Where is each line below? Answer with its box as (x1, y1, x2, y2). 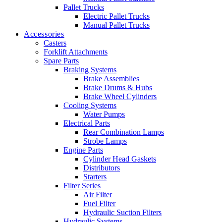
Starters (83, 172, 107, 181)
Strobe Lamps (83, 137, 127, 146)
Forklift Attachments (44, 48, 108, 56)
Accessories (24, 30, 64, 39)
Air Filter (83, 190, 112, 199)
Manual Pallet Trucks (83, 21, 150, 30)
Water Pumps (83, 110, 125, 119)
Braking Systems (63, 65, 116, 74)
